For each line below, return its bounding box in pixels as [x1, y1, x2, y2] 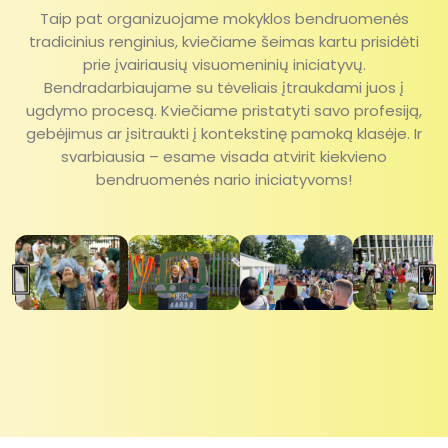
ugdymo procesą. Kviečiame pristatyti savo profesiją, [26, 99, 422, 121]
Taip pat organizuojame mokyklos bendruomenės [39, 7, 409, 29]
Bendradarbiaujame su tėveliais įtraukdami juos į [44, 76, 404, 98]
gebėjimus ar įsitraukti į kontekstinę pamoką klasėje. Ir [26, 122, 422, 144]
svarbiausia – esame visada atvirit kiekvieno [61, 145, 387, 167]
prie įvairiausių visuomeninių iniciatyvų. [82, 53, 366, 75]
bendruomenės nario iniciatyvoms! [96, 168, 352, 190]
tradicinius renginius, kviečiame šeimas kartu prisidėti [29, 30, 419, 52]
